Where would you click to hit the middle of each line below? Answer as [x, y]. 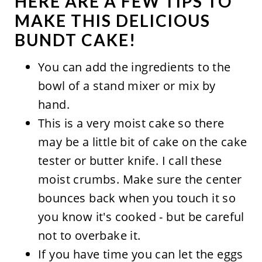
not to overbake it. [89, 235]
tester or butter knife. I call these [130, 160]
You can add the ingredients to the [134, 67]
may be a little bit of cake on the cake [142, 142]
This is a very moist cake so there [131, 123]
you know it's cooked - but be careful [141, 216]
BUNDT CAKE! [75, 39]
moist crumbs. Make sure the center [140, 179]
